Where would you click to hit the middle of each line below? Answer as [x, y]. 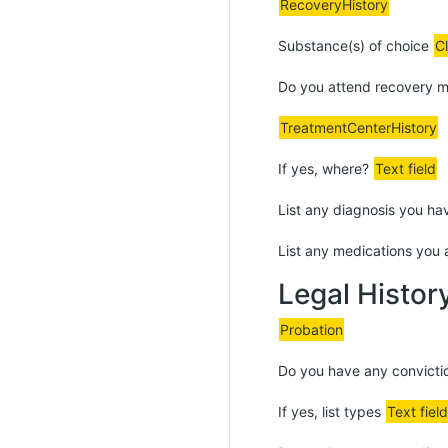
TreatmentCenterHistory [358, 127]
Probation [311, 329]
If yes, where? [325, 168]
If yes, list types [331, 411]
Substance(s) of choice [355, 45]
